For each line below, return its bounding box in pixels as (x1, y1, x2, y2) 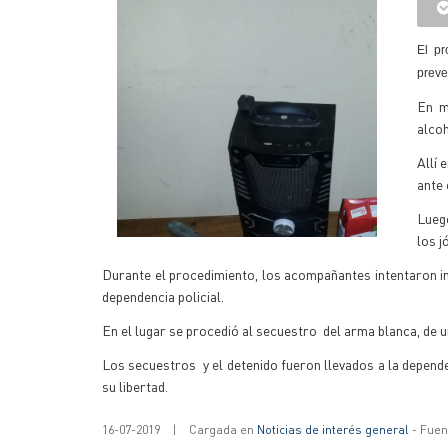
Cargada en (189, 422, 257, 437)
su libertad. (102, 377, 168, 395)
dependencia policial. (102, 287, 224, 305)
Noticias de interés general (257, 422, 409, 437)
